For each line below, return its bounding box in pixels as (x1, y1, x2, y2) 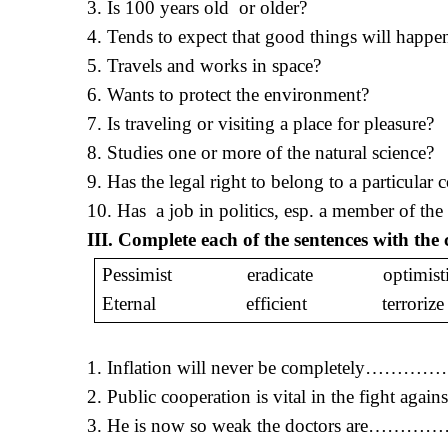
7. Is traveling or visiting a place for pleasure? (87, 113, 434, 134)
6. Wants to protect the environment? (87, 84, 369, 105)
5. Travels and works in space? (87, 55, 321, 76)
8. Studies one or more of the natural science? (87, 142, 434, 163)
